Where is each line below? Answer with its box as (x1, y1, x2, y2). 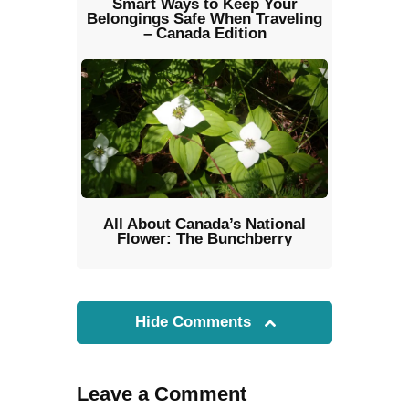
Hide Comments (135, 312, 256, 330)
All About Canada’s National (103, 215, 306, 233)
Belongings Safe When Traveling (87, 9, 322, 27)
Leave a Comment (77, 382, 246, 405)
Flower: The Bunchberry (117, 229, 292, 247)
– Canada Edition (142, 24, 267, 42)
